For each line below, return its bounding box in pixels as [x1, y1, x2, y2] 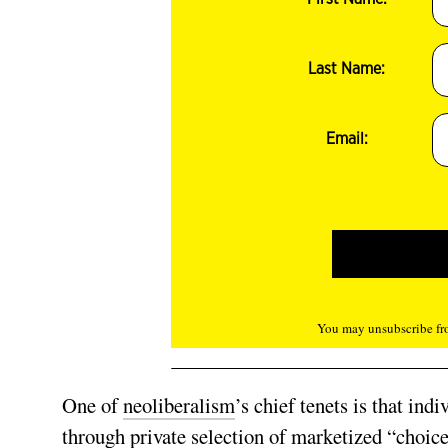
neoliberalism [123, 391, 235, 420]
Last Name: [308, 59, 386, 79]
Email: [325, 129, 368, 149]
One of [62, 391, 123, 420]
